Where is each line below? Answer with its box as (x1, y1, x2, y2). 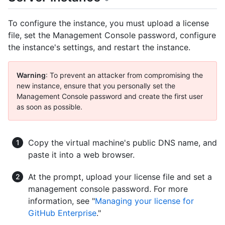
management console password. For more (28, 183, 188, 194)
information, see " (28, 195, 95, 206)
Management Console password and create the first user (17, 91, 203, 100)
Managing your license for (95, 195, 194, 206)
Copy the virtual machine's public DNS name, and (28, 137, 217, 148)
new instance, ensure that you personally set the (17, 81, 175, 90)
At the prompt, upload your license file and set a (28, 171, 212, 182)
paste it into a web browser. (28, 149, 135, 160)
